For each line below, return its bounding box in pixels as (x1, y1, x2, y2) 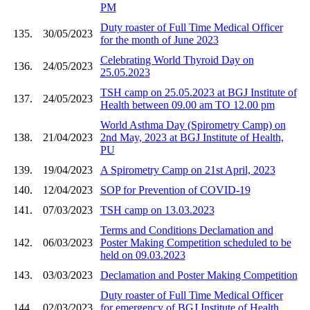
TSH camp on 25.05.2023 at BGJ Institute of (100, 86, 297, 98)
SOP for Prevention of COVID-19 (100, 183, 250, 196)
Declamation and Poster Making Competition (100, 268, 298, 281)
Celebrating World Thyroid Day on (100, 53, 254, 66)
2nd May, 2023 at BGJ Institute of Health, (100, 131, 284, 143)
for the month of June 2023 (100, 33, 219, 46)
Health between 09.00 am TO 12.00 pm (100, 98, 275, 111)
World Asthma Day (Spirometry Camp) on (100, 118, 286, 131)
